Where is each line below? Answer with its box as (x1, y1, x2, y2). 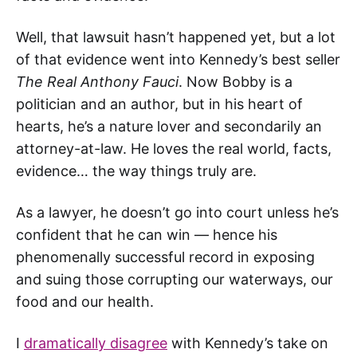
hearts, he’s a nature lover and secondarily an (16, 117, 322, 135)
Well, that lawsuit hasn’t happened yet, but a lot (16, 28, 335, 45)
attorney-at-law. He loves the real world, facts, (16, 139, 331, 157)
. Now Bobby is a (178, 73, 292, 90)
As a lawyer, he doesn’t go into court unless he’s (16, 203, 339, 221)
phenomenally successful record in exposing (16, 248, 315, 265)
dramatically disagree (24, 334, 167, 351)
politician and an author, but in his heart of (16, 95, 303, 112)
